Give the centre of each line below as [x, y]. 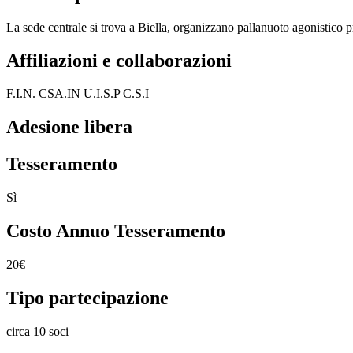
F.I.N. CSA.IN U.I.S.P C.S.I [78, 94]
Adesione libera [69, 127]
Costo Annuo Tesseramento [116, 231]
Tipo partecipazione [87, 297]
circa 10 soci [37, 331]
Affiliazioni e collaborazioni [119, 60]
